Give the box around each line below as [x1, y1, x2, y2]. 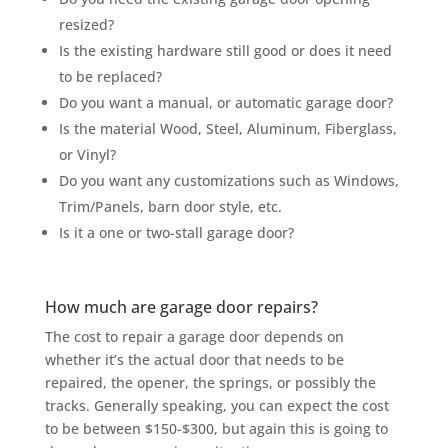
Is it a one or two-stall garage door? [58, 222, 294, 242]
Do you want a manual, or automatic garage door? [58, 92, 393, 112]
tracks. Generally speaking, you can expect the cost [44, 395, 389, 415]
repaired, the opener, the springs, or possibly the [44, 372, 376, 392]
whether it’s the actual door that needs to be [44, 349, 344, 369]
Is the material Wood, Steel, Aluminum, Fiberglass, [58, 118, 397, 138]
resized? [58, 14, 114, 34]
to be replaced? [58, 66, 162, 86]
